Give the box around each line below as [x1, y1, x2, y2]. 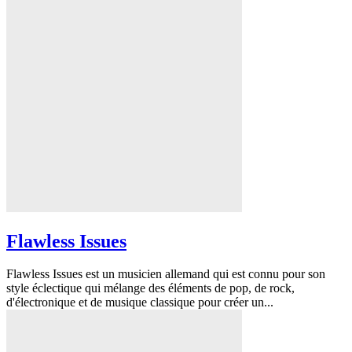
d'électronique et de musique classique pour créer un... [6, 295, 273, 310]
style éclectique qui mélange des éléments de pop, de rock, [6, 281, 295, 295]
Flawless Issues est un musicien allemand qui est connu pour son [6, 267, 325, 281]
